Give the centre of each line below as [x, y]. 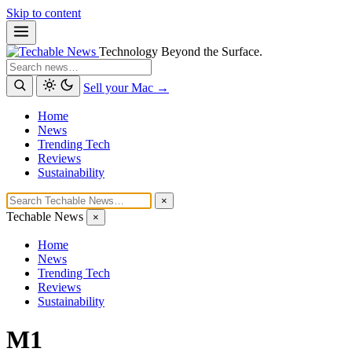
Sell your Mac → [126, 88]
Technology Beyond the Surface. [181, 51]
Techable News [45, 216]
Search [22, 65]
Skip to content [44, 13]
